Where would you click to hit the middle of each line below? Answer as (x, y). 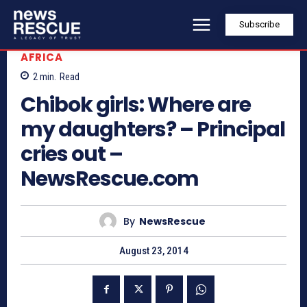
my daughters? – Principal (153, 130)
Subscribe (259, 25)
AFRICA (41, 57)
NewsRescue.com (110, 179)
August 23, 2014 (153, 251)
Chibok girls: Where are (136, 105)
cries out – (72, 155)
